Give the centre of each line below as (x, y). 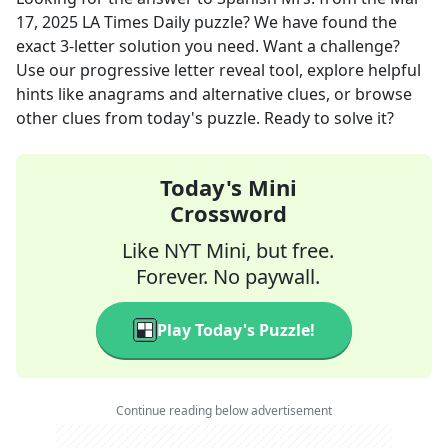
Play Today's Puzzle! (236, 330)
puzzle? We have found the (293, 22)
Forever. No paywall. (228, 276)
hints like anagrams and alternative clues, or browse (214, 94)
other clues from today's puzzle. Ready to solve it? (205, 118)
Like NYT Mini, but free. (228, 250)
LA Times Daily (136, 22)
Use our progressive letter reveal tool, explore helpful (218, 70)
